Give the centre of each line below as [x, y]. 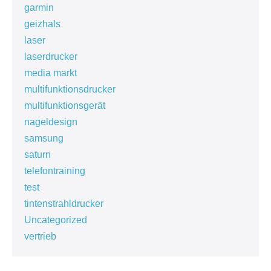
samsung [44, 138]
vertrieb [40, 236]
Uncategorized [56, 220]
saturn [38, 155]
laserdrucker [51, 57]
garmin [39, 8]
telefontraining [55, 171]
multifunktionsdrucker [70, 89]
